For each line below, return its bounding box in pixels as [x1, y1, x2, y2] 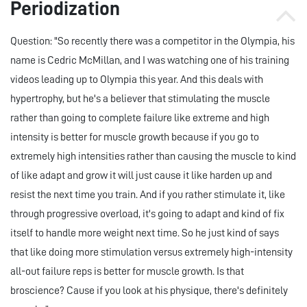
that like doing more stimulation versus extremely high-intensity [10, 247, 293, 258]
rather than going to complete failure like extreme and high [10, 112, 269, 124]
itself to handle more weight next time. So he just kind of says [10, 228, 279, 239]
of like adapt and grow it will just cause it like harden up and [10, 170, 272, 182]
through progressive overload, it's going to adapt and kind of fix [10, 208, 284, 220]
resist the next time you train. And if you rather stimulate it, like [10, 189, 285, 201]
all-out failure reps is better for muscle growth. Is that [10, 266, 244, 278]
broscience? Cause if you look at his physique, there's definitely [10, 285, 288, 297]
